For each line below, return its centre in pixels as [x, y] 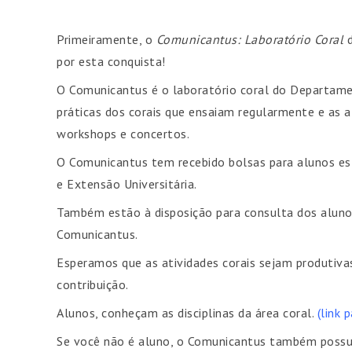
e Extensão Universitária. [127, 184]
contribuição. [93, 284]
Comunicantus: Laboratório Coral [249, 39]
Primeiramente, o [106, 39]
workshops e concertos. [123, 134]
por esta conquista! [111, 61]
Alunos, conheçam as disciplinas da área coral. [187, 313]
